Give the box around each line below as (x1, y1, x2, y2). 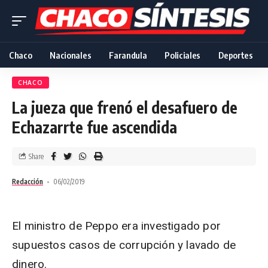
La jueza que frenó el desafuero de (12, 98, 237, 117)
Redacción (12, 177, 43, 186)
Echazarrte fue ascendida (12, 117, 177, 137)
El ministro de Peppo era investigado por (12, 219, 221, 233)
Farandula (109, 50, 147, 60)
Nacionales (50, 50, 92, 60)
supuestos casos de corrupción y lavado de (12, 238, 236, 252)
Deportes (218, 50, 253, 60)
